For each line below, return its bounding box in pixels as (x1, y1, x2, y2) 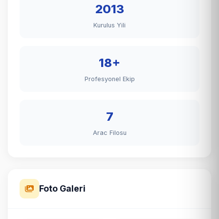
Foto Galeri (39, 183, 86, 194)
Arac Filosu (92, 129, 127, 136)
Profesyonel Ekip (84, 75, 135, 83)
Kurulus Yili (93, 22, 126, 29)
